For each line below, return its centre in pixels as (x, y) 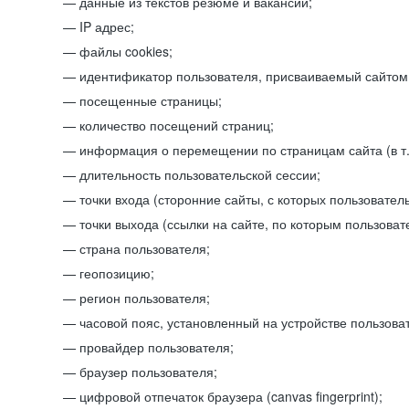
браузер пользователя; (148, 372)
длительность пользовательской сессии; (200, 174)
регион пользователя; (145, 298)
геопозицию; (117, 273)
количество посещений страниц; (177, 125)
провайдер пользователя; (157, 347)
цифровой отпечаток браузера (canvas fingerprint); (231, 396)
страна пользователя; (145, 248)
